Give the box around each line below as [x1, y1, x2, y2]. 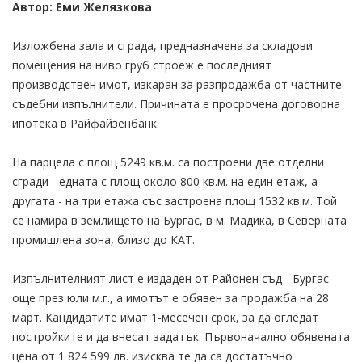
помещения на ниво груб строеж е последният [12, 57, 271, 73]
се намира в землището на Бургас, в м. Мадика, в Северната [12, 212, 347, 228]
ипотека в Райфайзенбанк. [12, 115, 159, 131]
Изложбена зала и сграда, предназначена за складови [12, 37, 313, 53]
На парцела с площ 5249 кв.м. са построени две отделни [12, 154, 324, 170]
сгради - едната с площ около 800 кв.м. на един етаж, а [12, 173, 318, 189]
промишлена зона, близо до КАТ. [12, 231, 195, 247]
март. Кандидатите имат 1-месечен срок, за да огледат [12, 309, 318, 325]
